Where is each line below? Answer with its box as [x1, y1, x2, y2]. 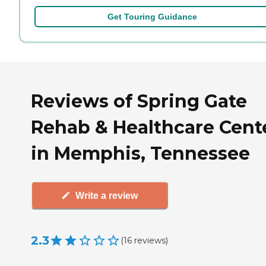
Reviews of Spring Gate [31, 90, 247, 112]
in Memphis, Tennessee [31, 142, 250, 164]
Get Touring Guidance [107, 11, 197, 21]
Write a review [75, 190, 138, 201]
